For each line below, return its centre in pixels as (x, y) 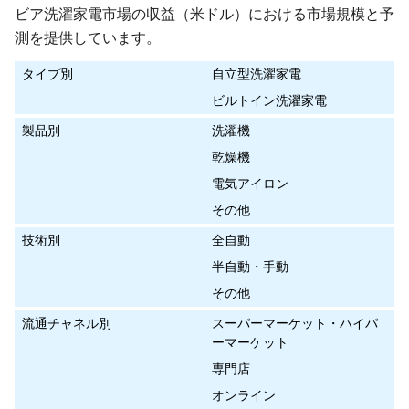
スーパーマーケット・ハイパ (295, 324)
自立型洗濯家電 (257, 74)
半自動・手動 (250, 267)
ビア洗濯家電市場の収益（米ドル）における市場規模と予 (204, 15)
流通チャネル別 (67, 324)
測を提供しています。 (88, 38)
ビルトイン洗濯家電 (269, 101)
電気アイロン (250, 184)
